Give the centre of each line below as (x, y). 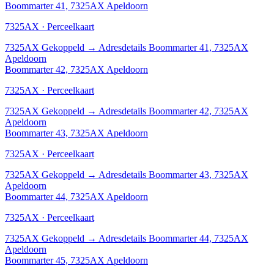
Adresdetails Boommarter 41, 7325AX (173, 47)
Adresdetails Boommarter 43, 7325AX (173, 174)
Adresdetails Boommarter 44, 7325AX (173, 238)
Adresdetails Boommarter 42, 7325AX (173, 111)
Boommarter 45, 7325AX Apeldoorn (76, 260)
